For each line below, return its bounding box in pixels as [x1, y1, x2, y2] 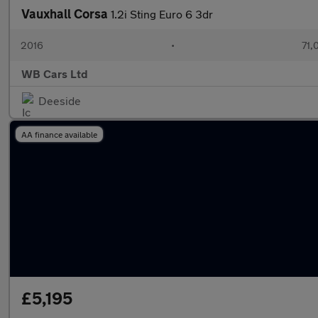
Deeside [38, 94, 81, 107]
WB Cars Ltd [21, 67, 88, 80]
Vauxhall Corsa [21, 6, 111, 21]
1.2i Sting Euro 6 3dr [111, 7, 213, 21]
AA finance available [21, 129, 97, 139]
